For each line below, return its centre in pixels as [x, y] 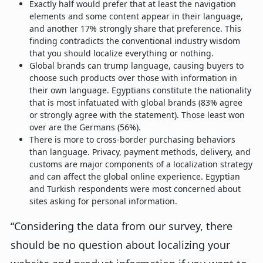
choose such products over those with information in [133, 78]
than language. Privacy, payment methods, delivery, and [140, 152]
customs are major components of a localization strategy [141, 164]
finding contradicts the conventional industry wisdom [135, 41]
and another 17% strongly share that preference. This [135, 28]
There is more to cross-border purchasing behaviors [132, 139]
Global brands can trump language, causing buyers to [136, 65]
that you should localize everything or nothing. [123, 53]
